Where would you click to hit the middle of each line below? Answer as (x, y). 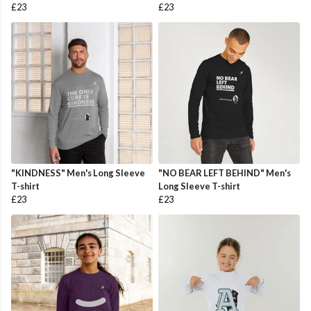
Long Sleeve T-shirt (199, 186)
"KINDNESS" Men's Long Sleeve (78, 173)
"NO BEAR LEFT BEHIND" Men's (225, 173)
